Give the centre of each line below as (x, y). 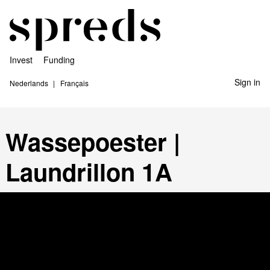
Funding (59, 60)
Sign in (247, 82)
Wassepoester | (93, 142)
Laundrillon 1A (89, 172)
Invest (21, 60)
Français (74, 83)
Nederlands (29, 83)
